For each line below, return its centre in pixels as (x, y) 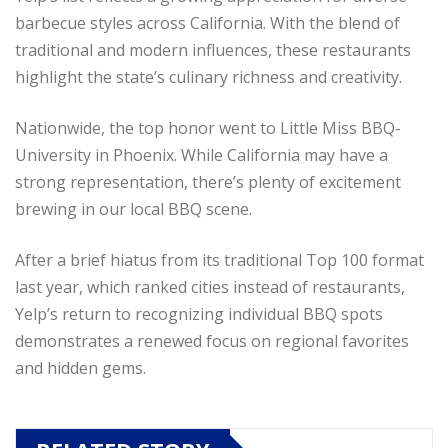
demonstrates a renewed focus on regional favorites (212, 340)
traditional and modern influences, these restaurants (213, 49)
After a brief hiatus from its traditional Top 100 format (219, 259)
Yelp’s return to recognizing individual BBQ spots (199, 313)
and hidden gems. (80, 367)
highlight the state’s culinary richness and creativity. (208, 76)
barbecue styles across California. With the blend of (207, 22)
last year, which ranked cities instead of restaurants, (210, 286)
